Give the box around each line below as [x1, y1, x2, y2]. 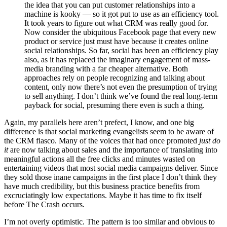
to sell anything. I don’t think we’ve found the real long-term [24, 92, 217, 100]
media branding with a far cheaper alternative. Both [24, 64, 188, 73]
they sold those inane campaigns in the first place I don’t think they [4, 173, 217, 181]
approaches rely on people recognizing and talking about [24, 73, 205, 82]
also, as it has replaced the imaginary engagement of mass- [24, 55, 210, 64]
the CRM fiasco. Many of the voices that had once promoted [4, 136, 199, 145]
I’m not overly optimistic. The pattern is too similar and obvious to [4, 217, 215, 226]
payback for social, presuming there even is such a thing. [24, 101, 205, 109]
